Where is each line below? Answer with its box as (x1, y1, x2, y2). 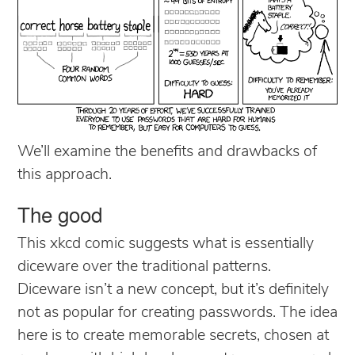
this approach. (17, 166, 112, 183)
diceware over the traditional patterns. (17, 258, 271, 275)
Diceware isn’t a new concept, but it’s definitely (17, 281, 329, 298)
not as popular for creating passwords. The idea (17, 304, 338, 321)
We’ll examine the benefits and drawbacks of (17, 143, 317, 160)
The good (17, 198, 102, 228)
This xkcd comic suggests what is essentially (17, 235, 314, 252)
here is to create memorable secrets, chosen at (17, 327, 329, 344)
